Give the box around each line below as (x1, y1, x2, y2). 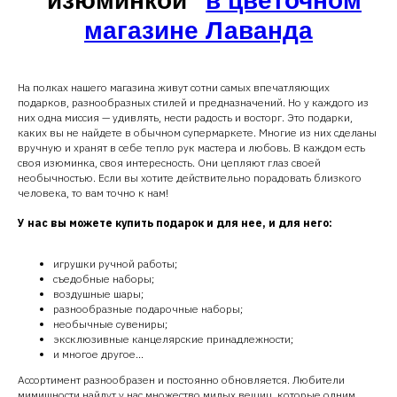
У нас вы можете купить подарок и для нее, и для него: (18, 215, 332, 230)
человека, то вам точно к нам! (18, 185, 168, 199)
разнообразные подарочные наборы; (53, 301, 243, 315)
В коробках (335, 194, 380, 206)
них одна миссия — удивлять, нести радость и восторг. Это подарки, (18, 110, 353, 124)
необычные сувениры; (53, 316, 167, 331)
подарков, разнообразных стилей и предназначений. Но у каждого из (18, 95, 369, 109)
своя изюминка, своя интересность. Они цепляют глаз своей (18, 155, 321, 169)
